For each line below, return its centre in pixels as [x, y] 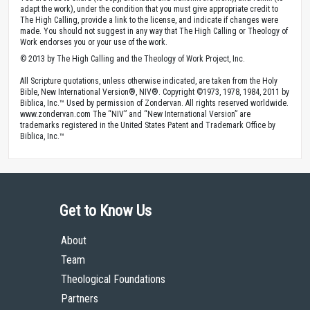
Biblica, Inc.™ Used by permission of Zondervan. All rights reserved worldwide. [154, 103]
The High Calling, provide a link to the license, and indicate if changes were [149, 20]
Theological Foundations [113, 279]
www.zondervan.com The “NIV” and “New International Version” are [135, 114]
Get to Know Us [106, 210]
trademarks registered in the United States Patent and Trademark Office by [148, 125]
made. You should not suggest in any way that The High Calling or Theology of [154, 31]
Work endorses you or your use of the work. [94, 42]
